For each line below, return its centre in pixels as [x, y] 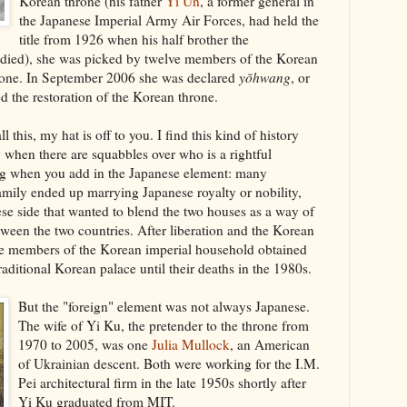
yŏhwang [265, 77]
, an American [270, 344]
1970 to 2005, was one [85, 344]
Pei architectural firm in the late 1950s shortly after [162, 382]
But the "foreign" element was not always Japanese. [164, 306]
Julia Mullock [191, 344]
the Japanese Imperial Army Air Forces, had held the [169, 20]
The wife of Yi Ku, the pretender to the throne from [164, 325]
